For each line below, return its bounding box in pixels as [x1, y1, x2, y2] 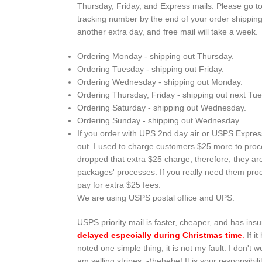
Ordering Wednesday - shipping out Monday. [77, 77, 243, 87]
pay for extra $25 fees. [77, 180, 161, 189]
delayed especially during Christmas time [77, 230, 242, 240]
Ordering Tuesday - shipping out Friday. [77, 64, 224, 74]
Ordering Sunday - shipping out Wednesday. [77, 116, 241, 125]
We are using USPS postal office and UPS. [77, 193, 235, 202]
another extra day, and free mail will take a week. [77, 27, 258, 36]
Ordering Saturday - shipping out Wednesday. [77, 103, 246, 112]
